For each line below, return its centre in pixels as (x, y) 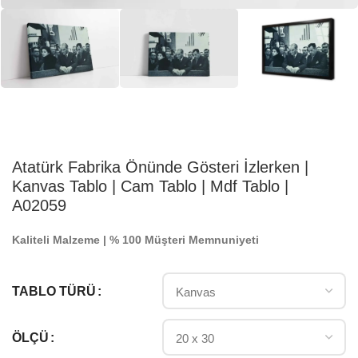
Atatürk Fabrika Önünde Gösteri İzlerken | (160, 167)
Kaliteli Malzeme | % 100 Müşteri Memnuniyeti (135, 240)
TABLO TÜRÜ (54, 291)
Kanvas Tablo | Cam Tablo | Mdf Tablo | (150, 187)
